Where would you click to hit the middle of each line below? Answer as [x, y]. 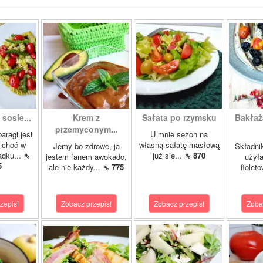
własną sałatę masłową [179, 145]
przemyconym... [86, 129]
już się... [168, 155]
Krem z [86, 117]
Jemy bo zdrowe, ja [86, 146]
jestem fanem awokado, [86, 156]
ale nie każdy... [76, 167]
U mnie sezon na [179, 134]
